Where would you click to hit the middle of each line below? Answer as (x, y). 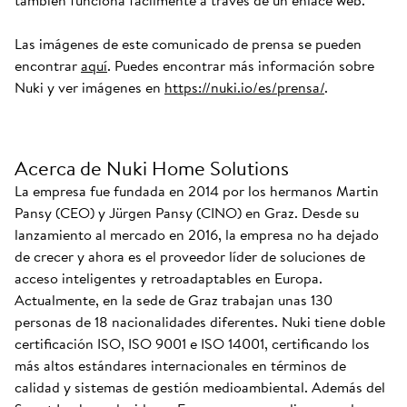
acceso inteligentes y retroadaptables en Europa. (169, 278)
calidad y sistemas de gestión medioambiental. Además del (200, 387)
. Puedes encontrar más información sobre (241, 65)
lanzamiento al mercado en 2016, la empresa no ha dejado (197, 234)
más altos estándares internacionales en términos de (180, 365)
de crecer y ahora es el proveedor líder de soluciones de (190, 256)
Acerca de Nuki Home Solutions (152, 168)
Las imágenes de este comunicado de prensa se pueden (188, 44)
